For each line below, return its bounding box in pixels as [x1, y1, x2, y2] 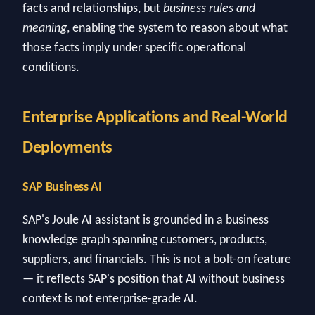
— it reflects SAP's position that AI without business [22, 273, 285, 285]
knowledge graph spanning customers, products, [22, 233, 267, 246]
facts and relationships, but [22, 3, 163, 15]
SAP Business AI [22, 181, 102, 193]
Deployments [22, 140, 112, 157]
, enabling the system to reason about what [67, 22, 288, 34]
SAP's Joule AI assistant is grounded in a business [22, 214, 269, 226]
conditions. [22, 62, 79, 74]
